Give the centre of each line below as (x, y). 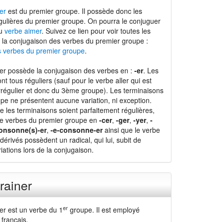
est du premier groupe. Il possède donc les (74, 11)
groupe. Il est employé (104, 210)
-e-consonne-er (76, 130)
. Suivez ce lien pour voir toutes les (96, 31)
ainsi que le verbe (131, 130)
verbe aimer (23, 31)
